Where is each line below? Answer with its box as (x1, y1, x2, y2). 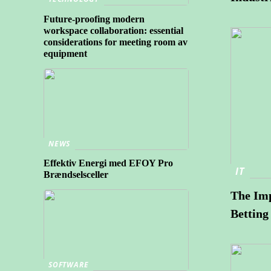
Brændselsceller (44, 169, 108, 180)
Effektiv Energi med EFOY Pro (44, 158, 173, 169)
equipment (44, 48, 87, 59)
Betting (230, 206, 269, 220)
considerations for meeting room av (44, 36, 188, 47)
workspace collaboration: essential (44, 25, 183, 36)
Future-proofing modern (44, 13, 145, 24)
